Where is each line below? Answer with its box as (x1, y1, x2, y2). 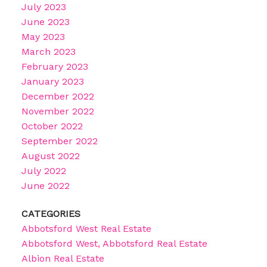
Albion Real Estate (21, 253, 104, 265)
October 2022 (21, 120, 83, 132)
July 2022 (21, 164, 66, 176)
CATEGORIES (21, 208, 80, 220)
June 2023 (21, 15, 70, 27)
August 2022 (21, 150, 80, 162)
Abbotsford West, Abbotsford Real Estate (21, 238, 207, 250)
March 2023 (21, 45, 76, 57)
